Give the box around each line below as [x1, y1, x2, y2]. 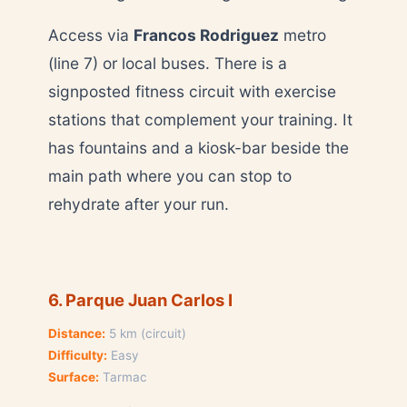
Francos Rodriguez [134, 25, 279, 45]
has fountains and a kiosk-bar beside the [48, 137, 349, 157]
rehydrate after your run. [48, 194, 229, 213]
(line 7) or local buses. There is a [48, 53, 287, 73]
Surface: [48, 369, 99, 384]
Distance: [48, 325, 105, 341]
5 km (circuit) [105, 325, 186, 341]
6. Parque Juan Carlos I [48, 289, 233, 310]
